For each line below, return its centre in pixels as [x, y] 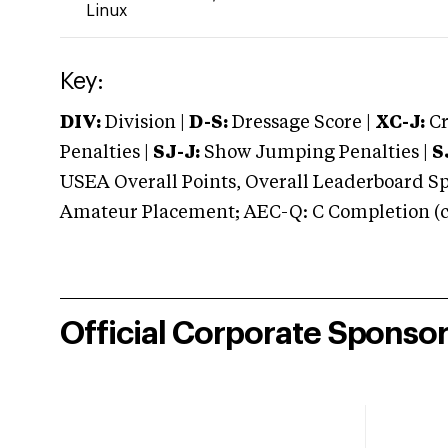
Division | [145, 123]
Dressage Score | [299, 123]
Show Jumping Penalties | [316, 153]
